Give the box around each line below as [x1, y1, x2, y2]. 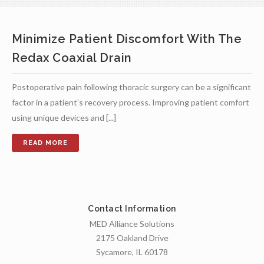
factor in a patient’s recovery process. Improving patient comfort [12, 97, 249, 107]
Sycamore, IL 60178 [96, 247, 168, 257]
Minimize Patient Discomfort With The [12, 32, 242, 46]
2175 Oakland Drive [95, 233, 169, 243]
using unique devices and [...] [12, 113, 116, 123]
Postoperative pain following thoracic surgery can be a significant [12, 82, 251, 92]
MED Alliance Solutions [90, 219, 174, 229]
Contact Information [88, 204, 176, 213]
